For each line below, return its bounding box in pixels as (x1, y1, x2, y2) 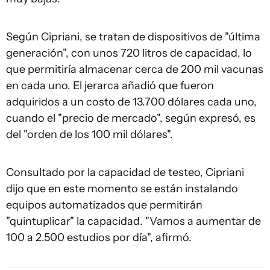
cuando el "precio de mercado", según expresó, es (6, 111, 256, 125)
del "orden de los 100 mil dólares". (6, 127, 175, 141)
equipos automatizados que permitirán (6, 198, 202, 212)
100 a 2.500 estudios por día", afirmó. (6, 230, 192, 244)
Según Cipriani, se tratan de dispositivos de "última (6, 30, 260, 43)
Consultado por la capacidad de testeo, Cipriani (6, 165, 244, 179)
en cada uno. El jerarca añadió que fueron (6, 78, 214, 92)
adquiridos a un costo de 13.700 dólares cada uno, (6, 95, 257, 108)
